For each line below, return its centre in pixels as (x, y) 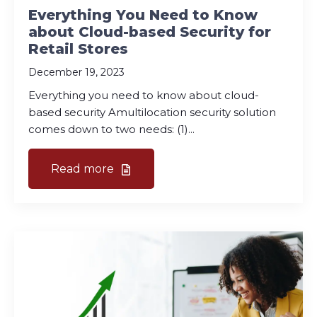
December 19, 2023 (76, 72)
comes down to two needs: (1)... (111, 129)
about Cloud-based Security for (150, 31)
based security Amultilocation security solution (152, 112)
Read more (84, 168)
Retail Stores (78, 48)
